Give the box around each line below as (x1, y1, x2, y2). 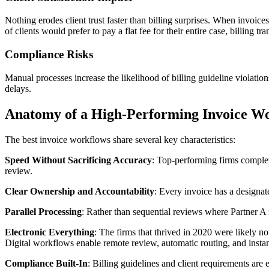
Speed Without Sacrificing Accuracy (5, 154, 152, 165)
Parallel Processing (5, 206, 82, 217)
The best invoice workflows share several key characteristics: (5, 134, 235, 145)
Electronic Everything (5, 226, 94, 237)
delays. (5, 83, 31, 94)
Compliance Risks (5, 47, 93, 61)
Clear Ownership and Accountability (5, 186, 154, 196)
